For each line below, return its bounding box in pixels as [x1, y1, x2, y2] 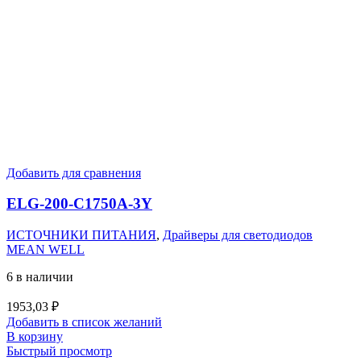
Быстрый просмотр [6, 343, 112, 358]
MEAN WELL [6, 242, 85, 256]
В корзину [6, 329, 63, 343]
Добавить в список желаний [6, 314, 162, 329]
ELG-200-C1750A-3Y [6, 195, 152, 213]
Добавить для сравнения [6, 165, 141, 180]
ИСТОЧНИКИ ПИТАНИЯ [6, 227, 156, 242]
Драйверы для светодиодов [163, 227, 313, 242]
